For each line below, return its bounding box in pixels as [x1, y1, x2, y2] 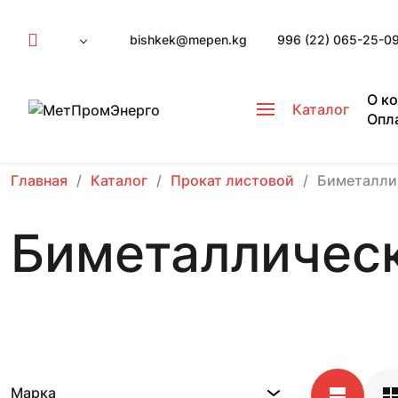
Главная [11, 171, 68, 189]
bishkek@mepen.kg [130, 32, 247, 47]
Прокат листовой [171, 171, 294, 189]
